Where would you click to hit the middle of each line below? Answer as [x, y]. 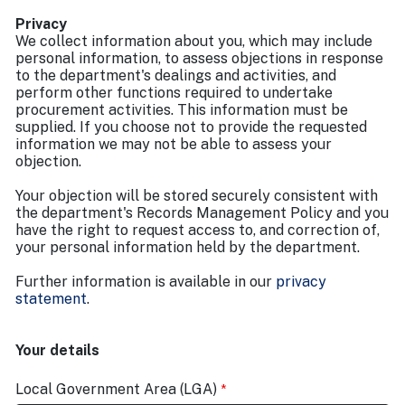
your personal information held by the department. [188, 247]
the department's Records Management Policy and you [202, 213]
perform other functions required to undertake [174, 93]
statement [51, 299]
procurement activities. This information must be [182, 110]
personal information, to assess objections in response [199, 58]
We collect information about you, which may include [194, 41]
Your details [57, 350]
